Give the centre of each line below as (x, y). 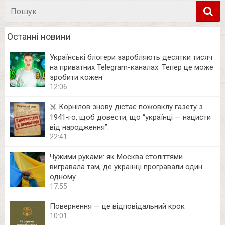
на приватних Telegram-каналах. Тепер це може (131, 68)
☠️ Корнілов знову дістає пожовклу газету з (126, 107)
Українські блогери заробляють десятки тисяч (131, 58)
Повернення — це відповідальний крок (117, 207)
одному (63, 177)
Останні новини (39, 37)
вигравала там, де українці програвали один (126, 167)
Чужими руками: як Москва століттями (116, 157)
